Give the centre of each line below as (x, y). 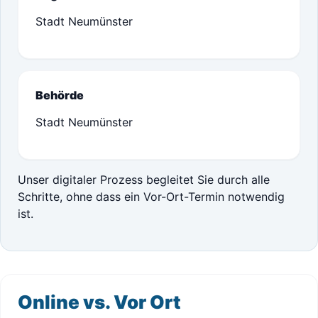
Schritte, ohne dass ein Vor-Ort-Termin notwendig (151, 197)
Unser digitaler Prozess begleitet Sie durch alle (144, 180)
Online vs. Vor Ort (99, 302)
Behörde (60, 95)
